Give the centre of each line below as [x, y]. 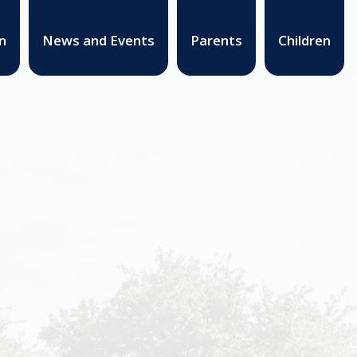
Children [304, 40]
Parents [216, 40]
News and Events [98, 40]
